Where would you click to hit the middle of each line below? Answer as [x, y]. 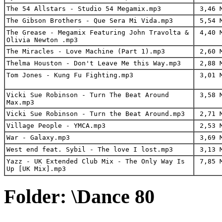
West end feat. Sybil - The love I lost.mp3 [90, 149]
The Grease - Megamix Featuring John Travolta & [98, 32]
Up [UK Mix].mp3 [36, 168]
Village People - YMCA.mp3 [56, 125]
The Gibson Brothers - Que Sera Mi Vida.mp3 [90, 20]
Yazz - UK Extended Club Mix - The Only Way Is [96, 161]
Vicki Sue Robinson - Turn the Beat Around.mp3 [96, 113]
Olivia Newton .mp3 [42, 40]
